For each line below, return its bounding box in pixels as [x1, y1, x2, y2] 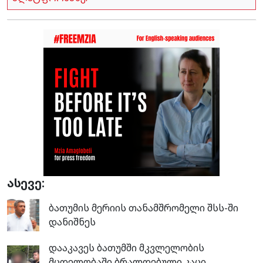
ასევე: [7, 174, 45, 191]
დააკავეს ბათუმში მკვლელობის [49, 241, 204, 254]
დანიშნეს [49, 215, 96, 229]
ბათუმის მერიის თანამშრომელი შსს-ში [49, 201, 238, 215]
